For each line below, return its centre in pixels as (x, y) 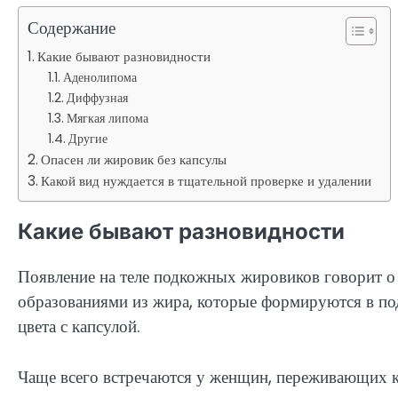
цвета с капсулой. (79, 327)
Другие (88, 139)
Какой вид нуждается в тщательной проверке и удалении (207, 181)
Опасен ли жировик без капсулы (134, 160)
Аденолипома (99, 78)
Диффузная (97, 98)
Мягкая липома (107, 119)
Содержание (72, 28)
